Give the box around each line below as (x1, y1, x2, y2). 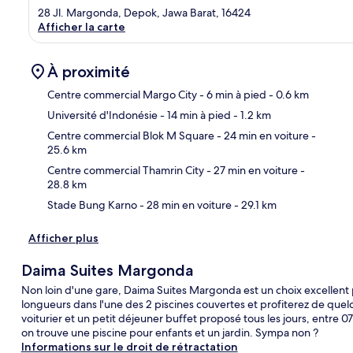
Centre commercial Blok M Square (47, 128, 214, 143)
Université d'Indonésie (47, 107, 158, 122)
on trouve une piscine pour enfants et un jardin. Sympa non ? (20, 325, 318, 340)
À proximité (47, 61, 130, 81)
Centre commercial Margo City (47, 87, 197, 102)
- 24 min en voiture (214, 128, 309, 143)
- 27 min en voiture (204, 162, 298, 177)
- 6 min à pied (197, 87, 266, 102)
